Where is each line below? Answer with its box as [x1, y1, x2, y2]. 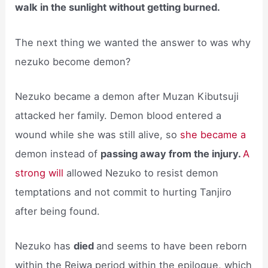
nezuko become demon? [15, 55, 131, 68]
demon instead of [15, 147, 101, 160]
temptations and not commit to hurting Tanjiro [15, 185, 232, 198]
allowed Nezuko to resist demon [63, 166, 219, 179]
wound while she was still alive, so [15, 128, 181, 141]
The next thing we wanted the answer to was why [15, 36, 251, 48]
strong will [15, 166, 64, 179]
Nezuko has [15, 240, 74, 252]
